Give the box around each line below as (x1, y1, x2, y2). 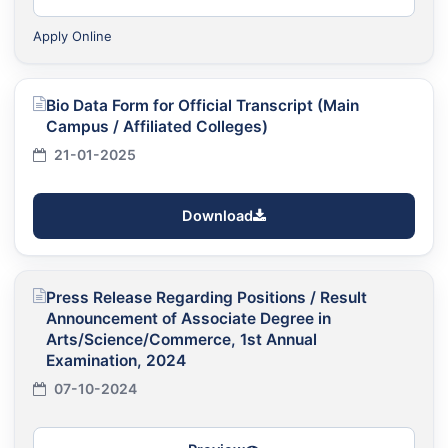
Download (182, 206, 253, 225)
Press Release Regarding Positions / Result (46, 287, 367, 307)
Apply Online (33, 27, 112, 44)
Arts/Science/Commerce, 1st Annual (46, 329, 317, 349)
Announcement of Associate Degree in (46, 308, 331, 328)
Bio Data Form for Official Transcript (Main (46, 95, 359, 115)
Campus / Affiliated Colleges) (46, 116, 268, 136)
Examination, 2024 (46, 350, 186, 370)
